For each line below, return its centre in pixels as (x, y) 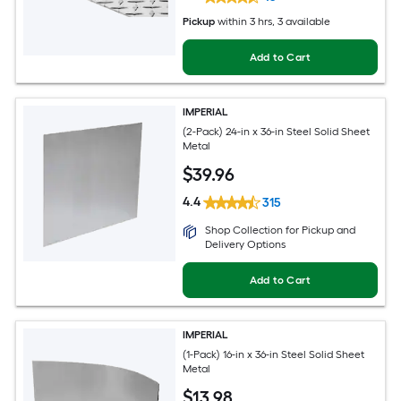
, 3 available (302, 21)
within (233, 21)
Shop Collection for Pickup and (281, 230)
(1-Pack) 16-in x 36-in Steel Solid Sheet (274, 355)
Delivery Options (246, 244)
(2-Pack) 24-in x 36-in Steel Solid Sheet (277, 132)
